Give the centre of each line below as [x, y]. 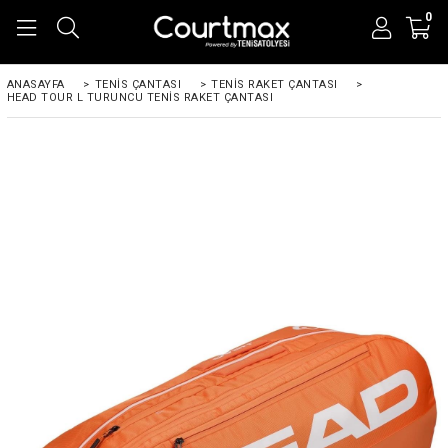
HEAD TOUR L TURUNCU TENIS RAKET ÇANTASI [140, 97]
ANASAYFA [35, 84]
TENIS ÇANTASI [138, 84]
